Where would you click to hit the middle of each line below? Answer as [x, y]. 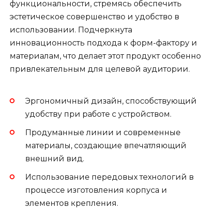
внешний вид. [55, 159]
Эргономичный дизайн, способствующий [111, 101]
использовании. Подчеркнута [71, 30]
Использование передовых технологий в [109, 177]
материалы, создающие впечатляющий [106, 146]
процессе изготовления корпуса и [96, 190]
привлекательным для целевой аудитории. [100, 69]
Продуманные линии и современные [103, 133]
